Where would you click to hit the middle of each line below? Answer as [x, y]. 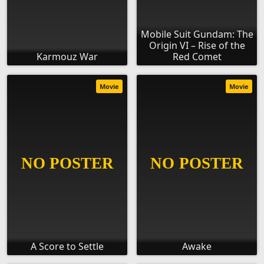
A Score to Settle [67, 247]
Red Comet [197, 57]
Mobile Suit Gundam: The [197, 34]
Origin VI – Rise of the [197, 46]
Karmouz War [67, 57]
